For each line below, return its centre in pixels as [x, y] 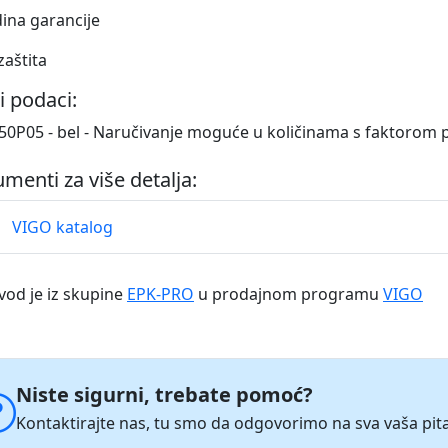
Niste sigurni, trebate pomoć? [164, 394]
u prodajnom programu [288, 294]
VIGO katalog [62, 227]
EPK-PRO [160, 294]
